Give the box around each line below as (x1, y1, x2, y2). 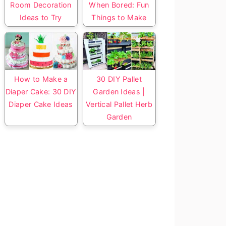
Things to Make (91, 13, 147, 22)
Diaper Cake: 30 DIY (5, 87, 77, 96)
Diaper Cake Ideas (9, 100, 73, 109)
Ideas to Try (20, 13, 62, 22)
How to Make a (14, 75, 68, 84)
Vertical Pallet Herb (85, 100, 152, 109)
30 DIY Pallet (96, 75, 142, 84)
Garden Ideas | (93, 87, 145, 96)
